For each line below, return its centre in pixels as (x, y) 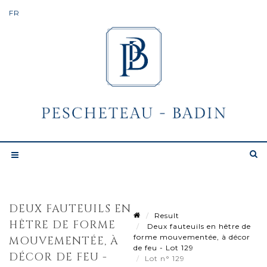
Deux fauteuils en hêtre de (198, 226)
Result (167, 215)
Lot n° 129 (166, 258)
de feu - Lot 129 (164, 247)
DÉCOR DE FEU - (58, 257)
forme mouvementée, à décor (192, 237)
